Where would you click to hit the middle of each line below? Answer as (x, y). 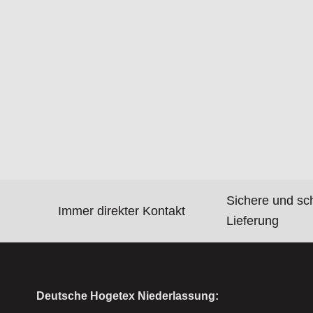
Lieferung (253, 221)
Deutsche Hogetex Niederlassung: (128, 296)
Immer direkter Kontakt (122, 211)
